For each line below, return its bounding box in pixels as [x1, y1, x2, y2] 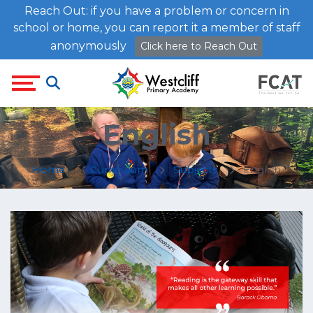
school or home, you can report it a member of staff [13, 21, 300, 34]
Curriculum [90, 163, 148, 177]
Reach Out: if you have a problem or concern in [24, 4, 289, 17]
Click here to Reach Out [140, 40, 257, 52]
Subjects [173, 163, 218, 177]
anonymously [50, 38, 126, 52]
